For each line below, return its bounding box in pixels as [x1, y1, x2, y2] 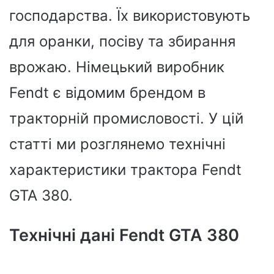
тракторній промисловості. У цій [9, 109, 243, 127]
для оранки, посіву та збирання [9, 32, 235, 50]
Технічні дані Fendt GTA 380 [9, 225, 239, 245]
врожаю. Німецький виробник [9, 58, 224, 76]
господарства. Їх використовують [9, 7, 250, 24]
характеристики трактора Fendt [9, 161, 242, 179]
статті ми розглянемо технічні [9, 135, 226, 153]
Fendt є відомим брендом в [9, 84, 206, 102]
